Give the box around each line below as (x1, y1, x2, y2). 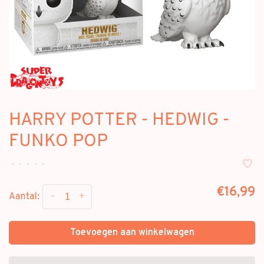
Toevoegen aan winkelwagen (70, 227, 194, 239)
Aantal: (9, 191, 39, 203)
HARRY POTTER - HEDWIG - (9, 110, 229, 131)
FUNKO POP (9, 131, 108, 153)
